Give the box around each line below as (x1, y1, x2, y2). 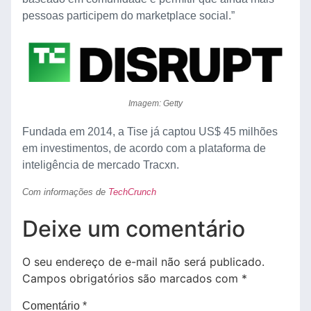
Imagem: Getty (128, 98, 183, 108)
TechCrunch (108, 187, 156, 198)
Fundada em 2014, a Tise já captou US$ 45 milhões (22, 125, 278, 137)
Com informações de (22, 187, 108, 198)
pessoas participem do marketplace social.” (22, 9, 235, 22)
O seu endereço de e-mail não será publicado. (22, 254, 264, 269)
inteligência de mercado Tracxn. (22, 158, 179, 171)
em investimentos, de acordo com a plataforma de (22, 142, 266, 154)
